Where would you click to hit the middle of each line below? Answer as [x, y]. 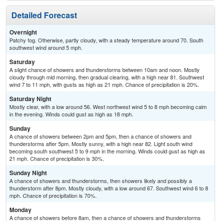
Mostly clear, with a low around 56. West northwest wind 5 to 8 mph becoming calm [108, 107]
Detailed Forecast [44, 15]
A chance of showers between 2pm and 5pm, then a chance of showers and [100, 136]
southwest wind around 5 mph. [46, 48]
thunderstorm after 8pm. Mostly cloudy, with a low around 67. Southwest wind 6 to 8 [109, 188]
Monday [20, 210]
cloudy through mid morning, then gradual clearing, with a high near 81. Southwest [107, 77]
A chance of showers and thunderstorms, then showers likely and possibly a [101, 181]
